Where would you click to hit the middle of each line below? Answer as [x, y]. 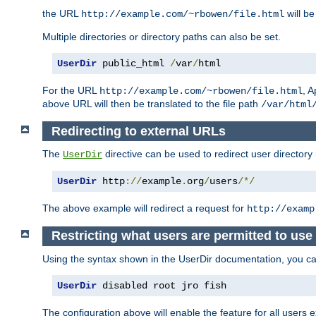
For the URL [71, 91]
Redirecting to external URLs [138, 131]
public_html [133, 64]
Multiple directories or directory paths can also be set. [162, 37]
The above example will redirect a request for [145, 208]
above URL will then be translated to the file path [152, 104]
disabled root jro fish [162, 285]
